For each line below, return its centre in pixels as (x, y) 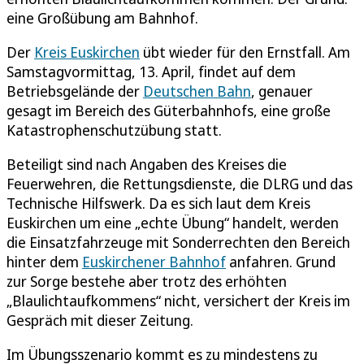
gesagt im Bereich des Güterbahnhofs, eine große (169, 110)
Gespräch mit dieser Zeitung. (100, 320)
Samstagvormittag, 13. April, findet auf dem (151, 71)
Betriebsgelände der (75, 91)
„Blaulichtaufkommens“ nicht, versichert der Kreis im (178, 300)
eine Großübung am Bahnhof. (102, 17)
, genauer (282, 91)
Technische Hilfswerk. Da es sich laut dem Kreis (158, 203)
